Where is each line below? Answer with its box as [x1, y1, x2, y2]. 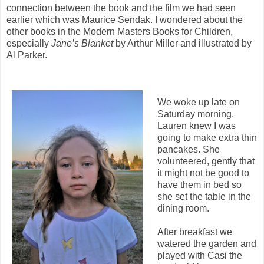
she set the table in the [157, 192, 251, 202]
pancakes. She [157, 144, 220, 155]
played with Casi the [157, 250, 242, 261]
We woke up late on [157, 97, 240, 108]
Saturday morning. [157, 109, 234, 120]
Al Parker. [6, 50, 47, 61]
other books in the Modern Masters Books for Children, [6, 27, 233, 37]
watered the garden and [157, 239, 256, 249]
